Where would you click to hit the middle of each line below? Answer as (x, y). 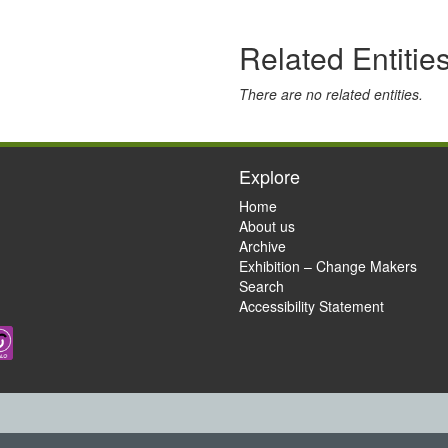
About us (267, 226)
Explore (269, 176)
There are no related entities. (331, 94)
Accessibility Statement (311, 306)
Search (261, 286)
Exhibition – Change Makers (328, 266)
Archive (262, 246)
